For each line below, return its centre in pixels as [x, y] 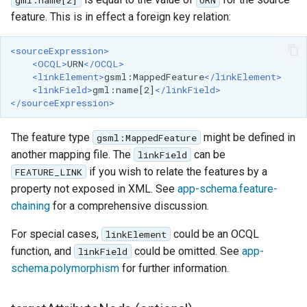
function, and [42, 251]
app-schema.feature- [228, 188]
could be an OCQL [214, 234]
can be [208, 154]
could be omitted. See [186, 251]
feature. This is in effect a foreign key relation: [121, 16]
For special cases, [56, 234]
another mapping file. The [72, 154]
